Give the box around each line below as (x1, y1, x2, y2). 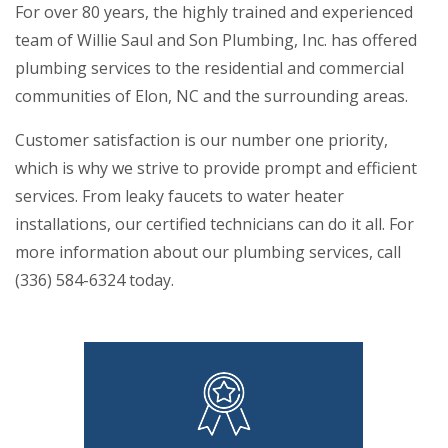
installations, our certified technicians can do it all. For (15, 213, 414, 236)
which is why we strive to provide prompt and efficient (15, 157, 417, 180)
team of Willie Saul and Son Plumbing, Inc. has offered (15, 29, 417, 52)
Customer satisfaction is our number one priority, (15, 129, 388, 152)
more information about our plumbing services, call (15, 241, 401, 264)
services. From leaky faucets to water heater (15, 185, 344, 208)
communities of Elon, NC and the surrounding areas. (15, 85, 408, 108)
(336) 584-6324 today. (15, 269, 174, 292)
